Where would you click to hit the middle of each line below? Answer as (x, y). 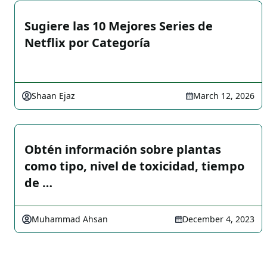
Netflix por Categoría (87, 43)
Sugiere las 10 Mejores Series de (119, 26)
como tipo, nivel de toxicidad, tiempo (134, 166)
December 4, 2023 (218, 219)
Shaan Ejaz (53, 96)
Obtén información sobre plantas (123, 149)
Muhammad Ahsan (70, 219)
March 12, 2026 (224, 96)
